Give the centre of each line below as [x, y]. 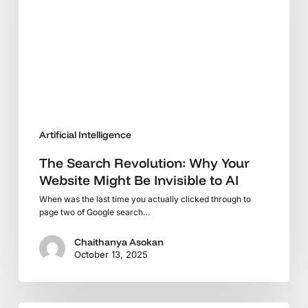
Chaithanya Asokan [119, 242]
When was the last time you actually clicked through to [145, 199]
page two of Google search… [94, 212]
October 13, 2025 [111, 255]
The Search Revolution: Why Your [144, 163]
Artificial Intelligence [85, 135]
